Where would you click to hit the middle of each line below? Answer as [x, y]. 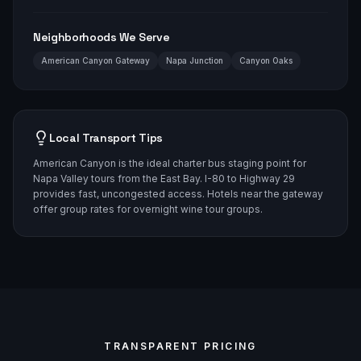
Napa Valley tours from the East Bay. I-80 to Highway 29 [164, 178]
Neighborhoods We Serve [102, 37]
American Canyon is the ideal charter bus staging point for [170, 163]
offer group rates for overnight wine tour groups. [148, 209]
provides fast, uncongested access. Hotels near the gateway [178, 193]
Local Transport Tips [106, 137]
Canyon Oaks [266, 60]
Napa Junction [195, 60]
